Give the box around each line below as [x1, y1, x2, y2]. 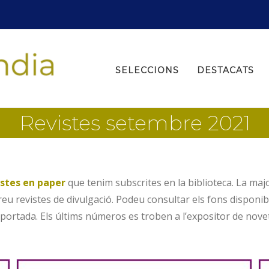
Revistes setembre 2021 [19, 110, 250, 136]
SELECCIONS [115, 64, 179, 76]
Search [115, 25, 145, 38]
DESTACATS [197, 64, 254, 76]
